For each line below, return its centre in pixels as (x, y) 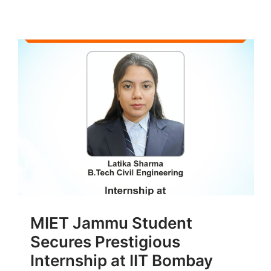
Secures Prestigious (105, 241)
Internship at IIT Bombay (122, 260)
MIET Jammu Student (111, 223)
